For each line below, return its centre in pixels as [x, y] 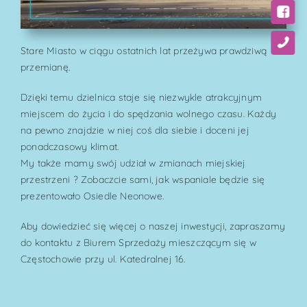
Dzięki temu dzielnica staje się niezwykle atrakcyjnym [141, 97]
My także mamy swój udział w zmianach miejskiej [133, 163]
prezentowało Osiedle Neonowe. [92, 196]
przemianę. [45, 67]
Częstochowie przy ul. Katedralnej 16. [102, 259]
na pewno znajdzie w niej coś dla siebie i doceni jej [135, 130]
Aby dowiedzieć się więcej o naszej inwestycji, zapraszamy [152, 226]
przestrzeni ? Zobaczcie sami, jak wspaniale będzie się [143, 179]
